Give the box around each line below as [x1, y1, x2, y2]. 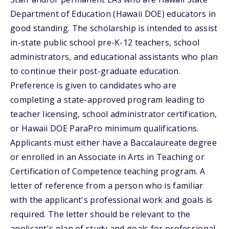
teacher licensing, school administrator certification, [10, 108, 217, 120]
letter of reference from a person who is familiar [10, 180, 203, 191]
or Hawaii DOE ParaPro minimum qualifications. [10, 123, 199, 134]
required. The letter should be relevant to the [10, 209, 191, 220]
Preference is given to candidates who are [10, 80, 177, 91]
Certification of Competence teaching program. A [10, 166, 205, 177]
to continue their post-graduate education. [10, 65, 180, 77]
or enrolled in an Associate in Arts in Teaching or [10, 151, 204, 163]
